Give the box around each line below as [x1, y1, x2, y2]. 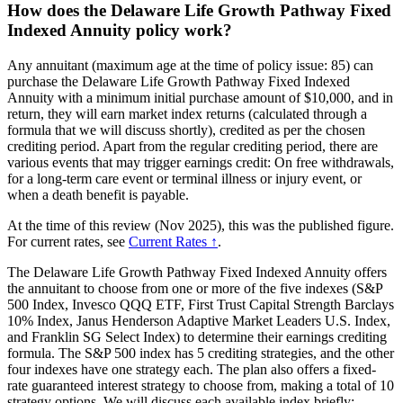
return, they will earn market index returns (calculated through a [7, 105, 367, 121]
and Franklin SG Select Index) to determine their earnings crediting [7, 328, 387, 345]
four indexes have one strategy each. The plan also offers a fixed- [7, 361, 376, 377]
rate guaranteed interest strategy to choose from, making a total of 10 [7, 377, 394, 393]
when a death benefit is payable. [7, 186, 189, 202]
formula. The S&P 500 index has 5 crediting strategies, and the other [7, 345, 394, 361]
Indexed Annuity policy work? [7, 21, 232, 40]
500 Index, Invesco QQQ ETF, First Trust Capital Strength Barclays [7, 296, 394, 312]
